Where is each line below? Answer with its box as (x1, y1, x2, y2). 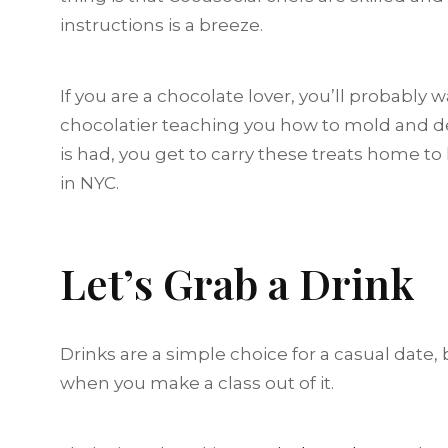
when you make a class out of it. (60, 372, 334, 393)
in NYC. (60, 172, 123, 193)
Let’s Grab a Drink (60, 254, 424, 311)
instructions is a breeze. (60, 14, 263, 35)
